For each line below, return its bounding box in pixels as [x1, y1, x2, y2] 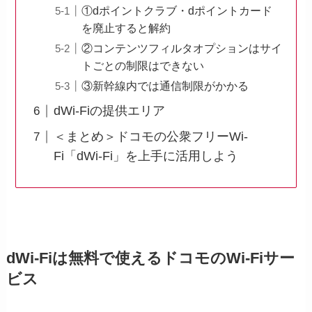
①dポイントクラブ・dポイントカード [81, 4, 273, 17]
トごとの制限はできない [81, 59, 205, 72]
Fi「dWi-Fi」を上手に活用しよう [54, 149, 239, 164]
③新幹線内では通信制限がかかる [81, 79, 249, 93]
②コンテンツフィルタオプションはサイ [81, 42, 283, 55]
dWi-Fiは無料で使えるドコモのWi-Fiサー [6, 250, 295, 267]
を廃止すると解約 [81, 22, 171, 35]
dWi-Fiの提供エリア [54, 104, 166, 118]
